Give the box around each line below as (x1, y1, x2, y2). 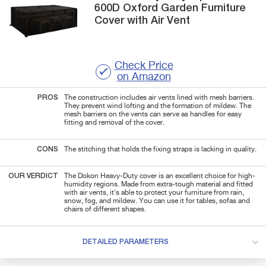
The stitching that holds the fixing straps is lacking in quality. (64, 145, 256, 153)
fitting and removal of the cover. (64, 119, 164, 126)
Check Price (114, 60, 173, 71)
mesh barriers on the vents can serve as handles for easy (64, 110, 242, 118)
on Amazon (116, 71, 171, 83)
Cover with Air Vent (94, 15, 191, 26)
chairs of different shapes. (64, 205, 146, 213)
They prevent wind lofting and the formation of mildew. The (64, 102, 251, 110)
